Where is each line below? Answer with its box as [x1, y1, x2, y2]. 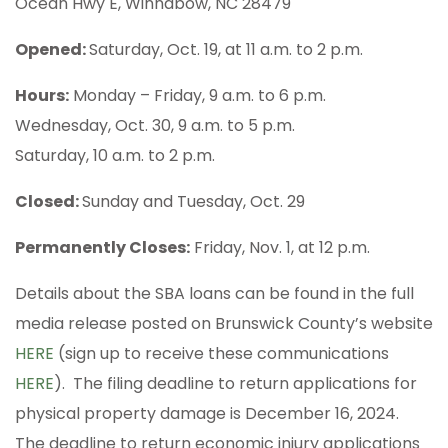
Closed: [15, 189, 82, 213]
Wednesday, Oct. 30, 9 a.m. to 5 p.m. [15, 113, 295, 137]
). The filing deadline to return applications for [54, 371, 417, 395]
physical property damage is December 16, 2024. [15, 401, 403, 425]
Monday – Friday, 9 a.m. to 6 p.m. [69, 83, 326, 107]
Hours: [15, 83, 69, 107]
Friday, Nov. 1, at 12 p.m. [190, 235, 370, 259]
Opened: [15, 37, 89, 61]
